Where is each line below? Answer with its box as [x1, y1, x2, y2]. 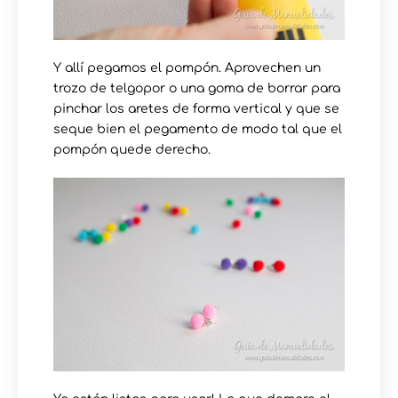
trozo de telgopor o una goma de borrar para [53, 81, 340, 95]
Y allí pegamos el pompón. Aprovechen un [53, 60, 321, 75]
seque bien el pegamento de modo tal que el [53, 122, 342, 136]
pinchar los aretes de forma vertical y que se [53, 101, 339, 115]
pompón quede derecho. [53, 142, 211, 156]
